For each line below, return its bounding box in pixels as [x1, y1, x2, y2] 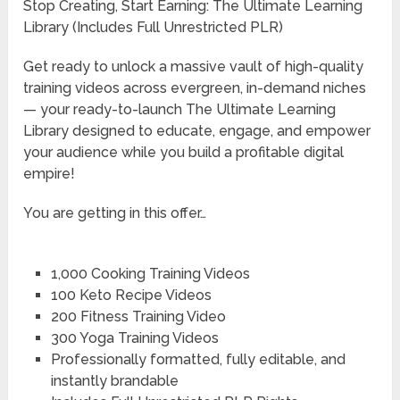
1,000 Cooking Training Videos [50, 265, 250, 283]
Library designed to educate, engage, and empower [23, 122, 371, 140]
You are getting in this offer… [23, 204, 207, 222]
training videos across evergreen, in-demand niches [23, 79, 367, 97]
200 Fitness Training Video [50, 308, 226, 326]
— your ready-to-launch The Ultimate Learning [23, 101, 337, 119]
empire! [23, 165, 76, 183]
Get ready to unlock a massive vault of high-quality [23, 58, 364, 76]
